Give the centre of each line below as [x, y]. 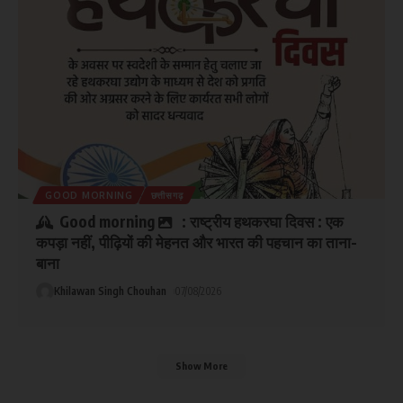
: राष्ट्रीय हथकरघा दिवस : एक [262, 221]
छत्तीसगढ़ [167, 195]
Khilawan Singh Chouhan [111, 291]
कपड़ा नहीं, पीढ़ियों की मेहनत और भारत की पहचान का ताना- [197, 242]
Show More [201, 365]
